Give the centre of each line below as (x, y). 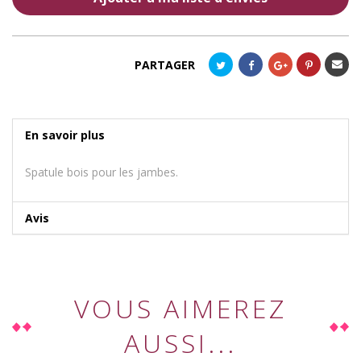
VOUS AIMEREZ (180, 309)
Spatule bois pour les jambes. (102, 172)
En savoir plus (65, 135)
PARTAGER (165, 65)
